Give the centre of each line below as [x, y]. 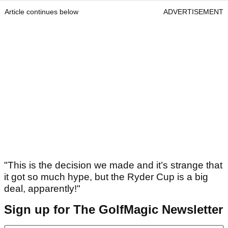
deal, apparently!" [42, 188]
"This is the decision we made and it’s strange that [113, 165]
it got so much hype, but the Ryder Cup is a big [106, 177]
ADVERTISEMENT [193, 11]
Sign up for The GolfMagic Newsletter [113, 209]
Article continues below [41, 11]
